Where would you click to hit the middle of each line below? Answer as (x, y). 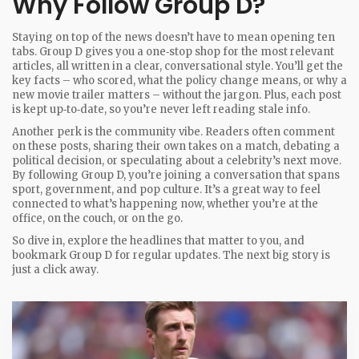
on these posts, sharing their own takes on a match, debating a (176, 146)
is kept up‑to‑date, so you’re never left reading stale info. (161, 109)
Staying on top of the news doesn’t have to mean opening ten (173, 37)
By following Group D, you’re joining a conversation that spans (176, 175)
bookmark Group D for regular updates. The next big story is (171, 255)
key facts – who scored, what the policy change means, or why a (179, 81)
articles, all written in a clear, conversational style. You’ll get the (177, 66)
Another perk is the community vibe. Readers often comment (173, 132)
